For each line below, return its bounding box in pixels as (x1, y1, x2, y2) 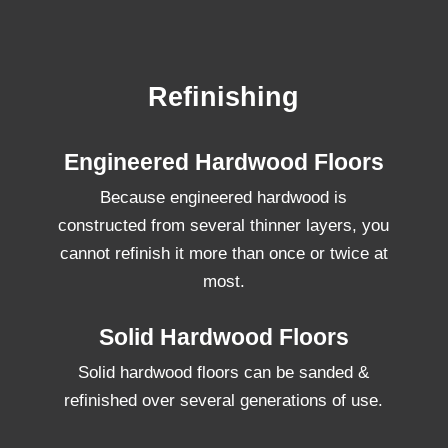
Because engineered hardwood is (100, 187, 348, 207)
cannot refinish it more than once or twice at (59, 243, 388, 263)
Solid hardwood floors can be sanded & (78, 362, 370, 382)
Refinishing (148, 81, 300, 112)
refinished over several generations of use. (64, 390, 384, 410)
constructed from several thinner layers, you (58, 215, 390, 235)
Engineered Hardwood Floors (63, 148, 384, 175)
